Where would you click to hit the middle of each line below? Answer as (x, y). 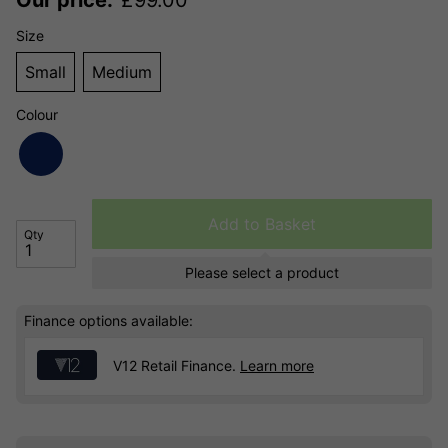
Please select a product (262, 272)
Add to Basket (262, 223)
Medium (122, 71)
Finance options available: (108, 320)
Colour (37, 114)
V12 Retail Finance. (176, 366)
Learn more (277, 366)
